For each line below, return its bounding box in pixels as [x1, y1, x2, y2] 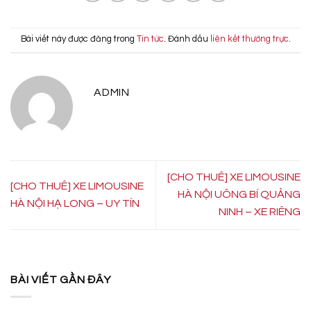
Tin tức [136, 35, 164, 44]
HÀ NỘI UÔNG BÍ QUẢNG [178, 189, 301, 201]
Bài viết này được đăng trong [20, 35, 137, 44]
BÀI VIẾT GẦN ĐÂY [10, 274, 111, 285]
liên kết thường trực [210, 35, 289, 44]
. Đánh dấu [163, 35, 210, 44]
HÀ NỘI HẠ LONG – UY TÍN [10, 197, 140, 209]
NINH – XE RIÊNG [219, 206, 301, 218]
